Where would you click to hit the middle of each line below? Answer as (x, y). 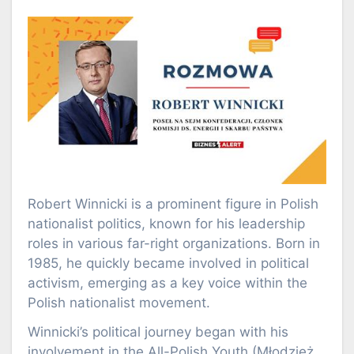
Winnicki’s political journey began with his (158, 332)
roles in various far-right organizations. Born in (174, 243)
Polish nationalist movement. (119, 302)
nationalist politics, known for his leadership (166, 223)
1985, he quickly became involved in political (168, 263)
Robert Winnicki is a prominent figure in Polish (173, 203)
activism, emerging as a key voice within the (168, 282)
